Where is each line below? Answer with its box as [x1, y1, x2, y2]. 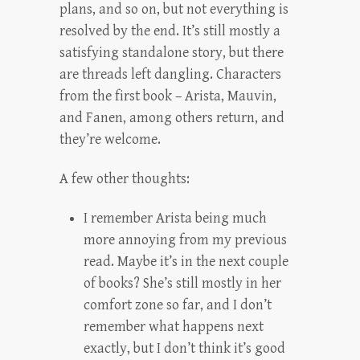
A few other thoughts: [59, 170, 190, 187]
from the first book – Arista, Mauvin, [59, 88, 276, 104]
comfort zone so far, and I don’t [84, 297, 272, 313]
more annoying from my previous [84, 231, 287, 248]
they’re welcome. [59, 131, 161, 148]
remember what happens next [84, 318, 264, 335]
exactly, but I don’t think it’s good [84, 340, 285, 357]
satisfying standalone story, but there [59, 44, 284, 61]
